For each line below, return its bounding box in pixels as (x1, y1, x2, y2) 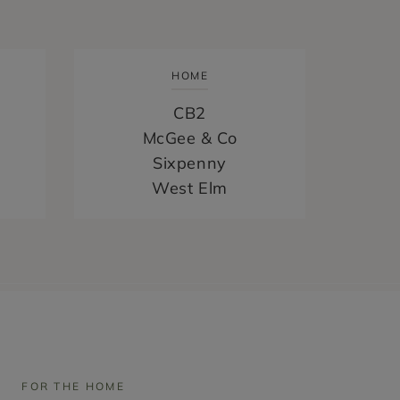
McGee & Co (142, 128, 237, 149)
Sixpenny (153, 153, 227, 174)
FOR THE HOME (21, 379, 125, 394)
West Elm (152, 178, 228, 199)
